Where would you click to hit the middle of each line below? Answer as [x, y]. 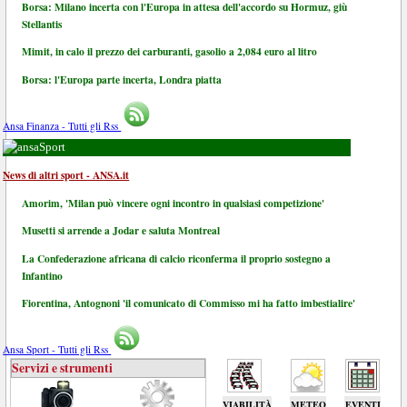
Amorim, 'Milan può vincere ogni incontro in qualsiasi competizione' [174, 203]
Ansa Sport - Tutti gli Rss [57, 350]
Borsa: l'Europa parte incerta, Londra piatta [122, 79]
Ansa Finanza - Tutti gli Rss [62, 125]
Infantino [43, 275]
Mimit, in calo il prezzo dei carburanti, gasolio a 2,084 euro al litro [170, 52]
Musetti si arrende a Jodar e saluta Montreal [121, 231]
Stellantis [42, 24]
